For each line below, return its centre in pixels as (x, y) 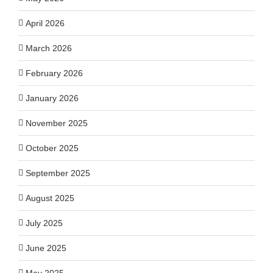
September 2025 (58, 173)
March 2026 (49, 48)
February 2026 (54, 73)
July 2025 (44, 223)
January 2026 (52, 98)
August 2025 (50, 198)
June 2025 (46, 248)
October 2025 (52, 148)
